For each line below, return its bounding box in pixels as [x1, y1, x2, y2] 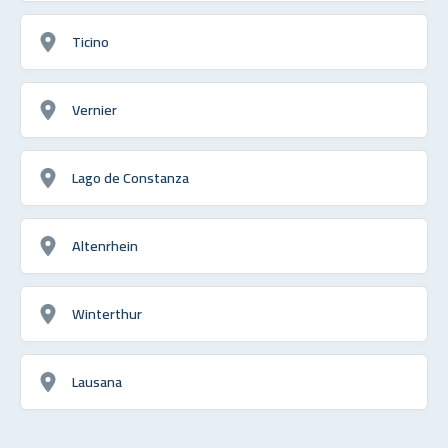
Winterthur [72, 299, 142, 327]
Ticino [72, 27, 109, 55]
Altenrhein [72, 231, 138, 259]
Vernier [72, 95, 117, 123]
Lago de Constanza [72, 163, 189, 191]
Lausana [72, 367, 122, 395]
